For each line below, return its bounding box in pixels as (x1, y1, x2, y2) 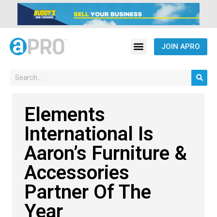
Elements (24, 103, 105, 126)
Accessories (24, 161, 129, 184)
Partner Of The (24, 180, 151, 203)
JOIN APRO (161, 42, 200, 51)
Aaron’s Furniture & (24, 141, 187, 165)
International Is (24, 122, 154, 145)
